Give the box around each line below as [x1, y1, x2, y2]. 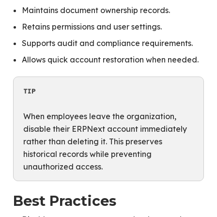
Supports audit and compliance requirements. [21, 38, 193, 48]
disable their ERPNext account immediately [23, 124, 187, 134]
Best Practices [13, 192, 116, 209]
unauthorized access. [23, 161, 103, 171]
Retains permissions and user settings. [21, 22, 162, 31]
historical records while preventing [23, 149, 152, 159]
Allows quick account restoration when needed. [21, 55, 199, 64]
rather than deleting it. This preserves [23, 136, 162, 146]
